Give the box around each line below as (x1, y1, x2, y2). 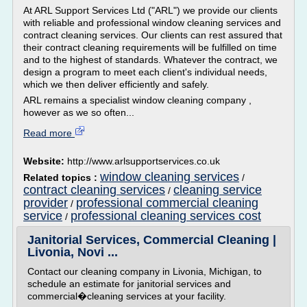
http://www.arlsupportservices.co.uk (67, 156, 220, 167)
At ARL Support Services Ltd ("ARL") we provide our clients (23, 5, 278, 16)
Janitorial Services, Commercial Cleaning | (27, 233, 276, 247)
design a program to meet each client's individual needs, (23, 66, 267, 77)
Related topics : (23, 172, 100, 183)
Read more (23, 127, 75, 138)
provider (23, 196, 68, 210)
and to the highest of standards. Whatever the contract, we (23, 54, 278, 65)
